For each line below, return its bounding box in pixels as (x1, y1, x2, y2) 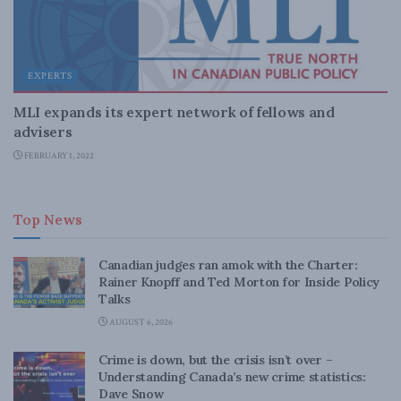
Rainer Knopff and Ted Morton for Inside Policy (98, 274, 380, 290)
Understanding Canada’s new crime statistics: (98, 369, 366, 385)
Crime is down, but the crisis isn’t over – (98, 352, 333, 368)
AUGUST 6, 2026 (107, 317, 173, 328)
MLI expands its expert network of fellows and (13, 103, 335, 121)
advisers (13, 123, 73, 141)
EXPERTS (28, 70, 73, 82)
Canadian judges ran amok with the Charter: (98, 257, 358, 273)
